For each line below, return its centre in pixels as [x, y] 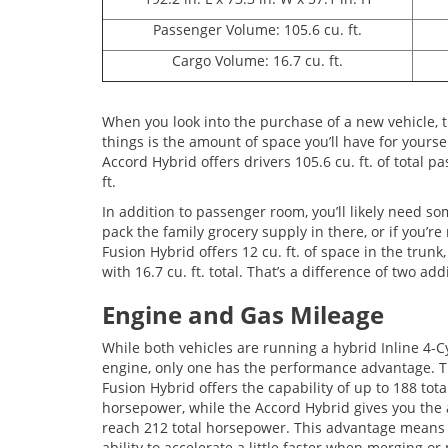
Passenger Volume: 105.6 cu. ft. [257, 29]
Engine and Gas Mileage [246, 314]
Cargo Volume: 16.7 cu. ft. [257, 60]
